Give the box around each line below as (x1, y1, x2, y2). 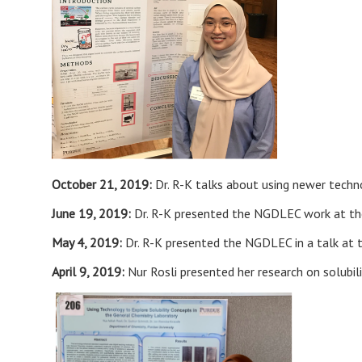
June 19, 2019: (52, 204, 131, 221)
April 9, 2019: (52, 263, 128, 280)
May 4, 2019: (52, 234, 125, 250)
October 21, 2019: (52, 175, 155, 192)
